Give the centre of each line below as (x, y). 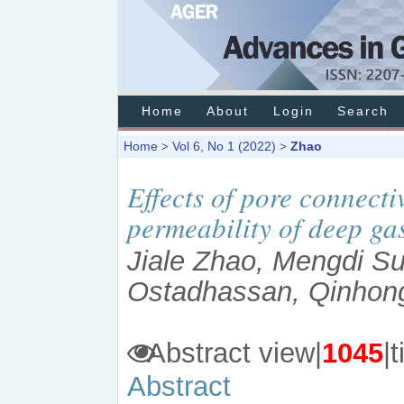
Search (363, 111)
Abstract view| (231, 353)
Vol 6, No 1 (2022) (224, 146)
